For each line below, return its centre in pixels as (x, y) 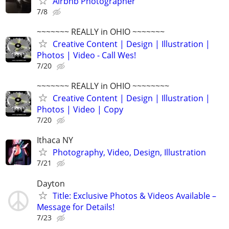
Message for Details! (76, 207)
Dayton (51, 183)
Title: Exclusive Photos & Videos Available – (134, 196)
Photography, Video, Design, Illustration (129, 153)
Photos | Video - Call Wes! (86, 55)
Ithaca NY (55, 140)
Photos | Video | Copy (80, 110)
